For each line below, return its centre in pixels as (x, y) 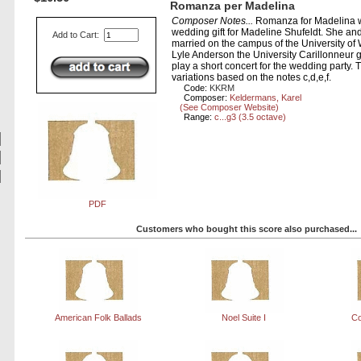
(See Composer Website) (230, 108)
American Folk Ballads (98, 317)
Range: (199, 117)
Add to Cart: (77, 35)
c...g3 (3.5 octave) (251, 117)
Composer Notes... (213, 21)
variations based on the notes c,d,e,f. (252, 78)
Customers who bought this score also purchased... (246, 228)
